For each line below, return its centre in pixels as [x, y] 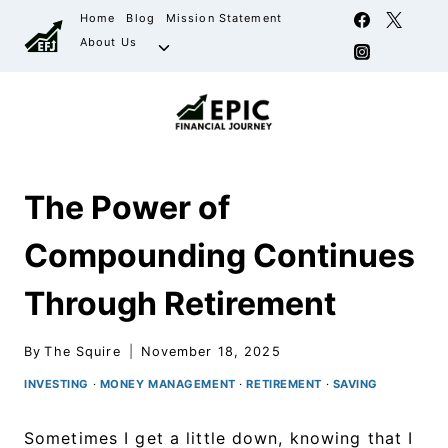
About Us [108, 42]
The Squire [82, 351]
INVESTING [57, 383]
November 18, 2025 [210, 351]
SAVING [355, 383]
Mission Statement [223, 18]
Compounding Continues [219, 255]
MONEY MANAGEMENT [167, 383]
